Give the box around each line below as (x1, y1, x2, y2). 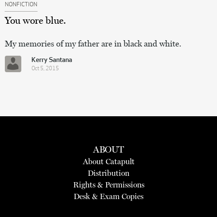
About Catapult (82, 156, 135, 166)
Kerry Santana (31, 56, 72, 64)
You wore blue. (5, 14, 66, 26)
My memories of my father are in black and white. (5, 38, 181, 48)
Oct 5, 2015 (31, 66, 59, 72)
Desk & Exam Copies (74, 191, 143, 201)
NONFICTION (5, 1, 37, 8)
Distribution (88, 168, 129, 178)
